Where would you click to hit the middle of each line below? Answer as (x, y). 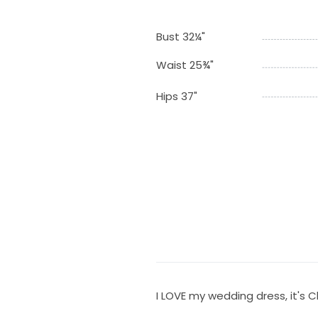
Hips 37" (176, 96)
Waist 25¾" (185, 65)
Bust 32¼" (180, 36)
